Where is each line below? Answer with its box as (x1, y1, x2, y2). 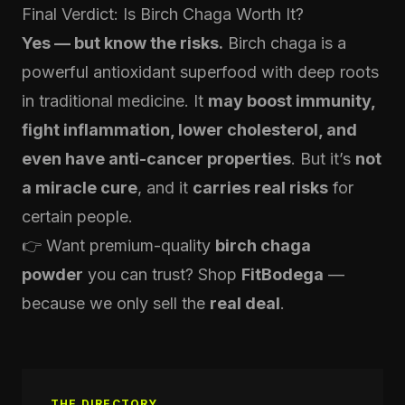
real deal (210, 294, 280, 313)
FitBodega (241, 265, 324, 284)
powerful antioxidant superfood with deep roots (22, 62, 379, 81)
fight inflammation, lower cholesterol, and (22, 120, 357, 139)
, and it (137, 178, 193, 197)
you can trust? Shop (83, 265, 241, 284)
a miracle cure (22, 178, 137, 197)
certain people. (22, 207, 133, 226)
